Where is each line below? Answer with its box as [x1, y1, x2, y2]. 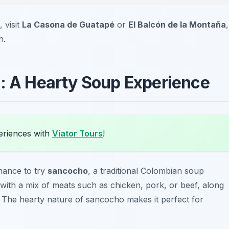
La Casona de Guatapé [22, 19, 114, 30]
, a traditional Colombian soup [88, 166, 204, 176]
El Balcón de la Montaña [128, 19, 226, 30]
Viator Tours [52, 128, 103, 139]
